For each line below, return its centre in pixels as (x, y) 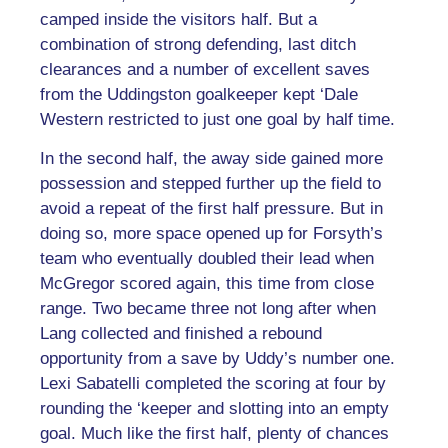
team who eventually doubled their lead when (207, 259)
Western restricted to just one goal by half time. (217, 119)
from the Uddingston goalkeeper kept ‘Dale (199, 94)
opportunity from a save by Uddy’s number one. (217, 359)
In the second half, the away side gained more (211, 159)
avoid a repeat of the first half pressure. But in (211, 209)
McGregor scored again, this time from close (207, 284)
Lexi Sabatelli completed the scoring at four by (213, 384)
